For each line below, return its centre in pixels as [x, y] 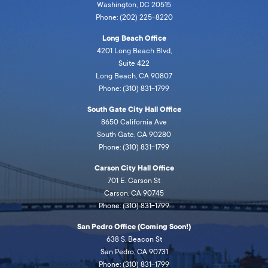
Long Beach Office [134, 39]
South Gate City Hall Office [134, 110]
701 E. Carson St [134, 181]
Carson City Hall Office [134, 168]
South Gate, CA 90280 [134, 135]
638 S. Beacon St [134, 240]
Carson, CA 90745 [134, 194]
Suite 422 [134, 64]
